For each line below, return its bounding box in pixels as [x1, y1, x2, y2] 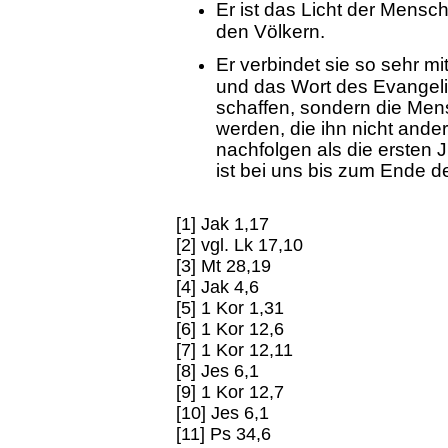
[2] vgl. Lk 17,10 [176, 235, 303, 255]
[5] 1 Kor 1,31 [176, 298, 284, 318]
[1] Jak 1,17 [176, 214, 269, 234]
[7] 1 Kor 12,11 [176, 340, 293, 360]
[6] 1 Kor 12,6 [176, 319, 284, 339]
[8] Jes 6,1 [176, 361, 259, 381]
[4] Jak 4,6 [176, 277, 259, 297]
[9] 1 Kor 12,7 [176, 382, 284, 402]
